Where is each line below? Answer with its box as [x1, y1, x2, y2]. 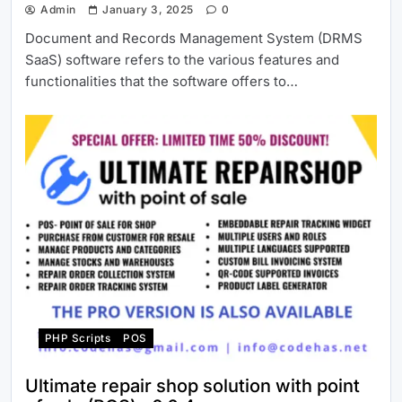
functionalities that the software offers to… [25, 73, 298, 91]
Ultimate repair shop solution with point [25, 374, 360, 397]
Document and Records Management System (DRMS [25, 30, 363, 48]
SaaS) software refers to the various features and [25, 51, 339, 69]
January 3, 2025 [102, 3, 194, 17]
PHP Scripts [45, 331, 111, 345]
